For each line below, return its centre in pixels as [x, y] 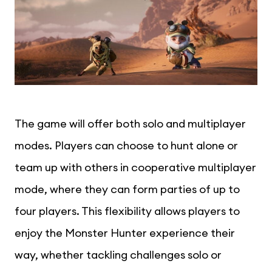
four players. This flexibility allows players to [127, 211]
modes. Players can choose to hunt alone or [126, 145]
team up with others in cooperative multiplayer [135, 167]
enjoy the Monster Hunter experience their [125, 233]
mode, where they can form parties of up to [127, 189]
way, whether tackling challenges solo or [118, 254]
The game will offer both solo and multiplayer [130, 123]
